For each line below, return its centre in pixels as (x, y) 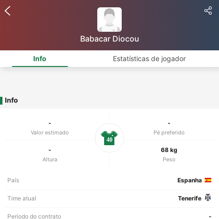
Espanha (190, 180)
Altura (50, 159)
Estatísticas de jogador (149, 58)
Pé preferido (169, 132)
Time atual (22, 198)
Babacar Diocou (109, 39)
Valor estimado (50, 132)
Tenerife (190, 198)
